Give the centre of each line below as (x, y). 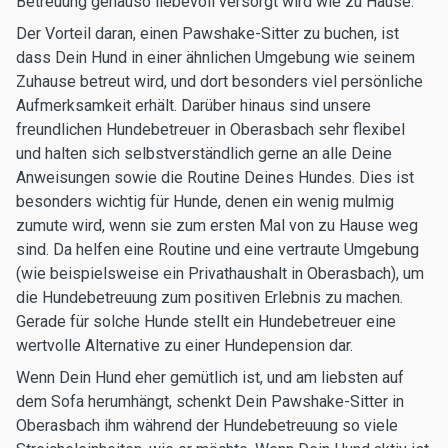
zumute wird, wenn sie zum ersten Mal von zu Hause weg (217, 225)
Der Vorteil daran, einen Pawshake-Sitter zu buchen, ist (207, 33)
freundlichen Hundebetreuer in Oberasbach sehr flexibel (210, 129)
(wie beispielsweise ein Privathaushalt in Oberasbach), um (220, 273)
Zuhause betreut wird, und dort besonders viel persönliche (219, 81)
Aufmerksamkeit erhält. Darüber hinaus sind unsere (193, 105)
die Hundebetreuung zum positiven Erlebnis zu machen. (209, 297)
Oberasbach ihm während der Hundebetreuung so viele (207, 425)
